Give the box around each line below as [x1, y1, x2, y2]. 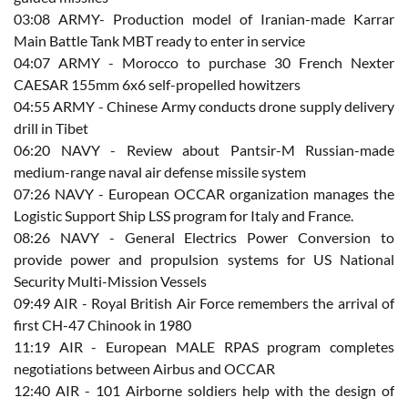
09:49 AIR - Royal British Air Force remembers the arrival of [14, 294, 394, 312]
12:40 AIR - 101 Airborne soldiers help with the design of [14, 382, 394, 400]
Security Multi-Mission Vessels [14, 272, 207, 291]
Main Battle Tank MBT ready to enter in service [14, 32, 305, 50]
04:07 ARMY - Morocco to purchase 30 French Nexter [14, 54, 394, 72]
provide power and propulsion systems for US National [14, 250, 394, 269]
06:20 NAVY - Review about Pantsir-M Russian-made [14, 141, 394, 159]
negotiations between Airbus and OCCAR [14, 360, 275, 378]
